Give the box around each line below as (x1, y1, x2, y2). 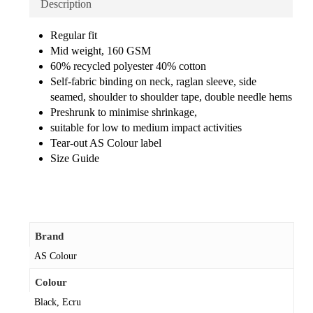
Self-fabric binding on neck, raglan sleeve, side (50, 75, 256, 88)
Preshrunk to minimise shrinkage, (50, 106, 197, 119)
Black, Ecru (34, 296, 81, 307)
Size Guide (50, 152, 99, 165)
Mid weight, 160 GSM (50, 45, 151, 57)
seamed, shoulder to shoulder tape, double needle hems (50, 91, 292, 103)
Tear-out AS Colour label (50, 137, 161, 150)
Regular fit (50, 29, 97, 42)
